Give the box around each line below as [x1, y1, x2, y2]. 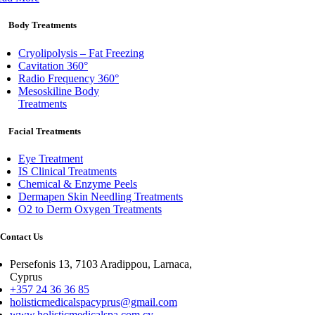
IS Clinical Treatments [18, 165, 117, 177]
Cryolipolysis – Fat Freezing [18, 46, 144, 59]
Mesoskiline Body [18, 84, 99, 97]
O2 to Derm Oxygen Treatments [18, 203, 162, 215]
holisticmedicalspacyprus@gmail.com [10, 296, 177, 309]
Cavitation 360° [18, 59, 88, 72]
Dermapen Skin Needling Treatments [18, 191, 183, 202]
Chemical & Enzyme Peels [18, 178, 137, 190]
